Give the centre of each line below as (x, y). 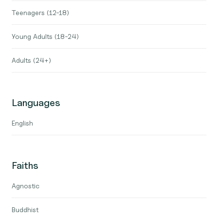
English (22, 123)
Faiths (25, 165)
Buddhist (25, 209)
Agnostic (26, 186)
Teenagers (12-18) (40, 12)
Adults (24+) (31, 60)
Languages (36, 103)
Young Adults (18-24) (45, 36)
